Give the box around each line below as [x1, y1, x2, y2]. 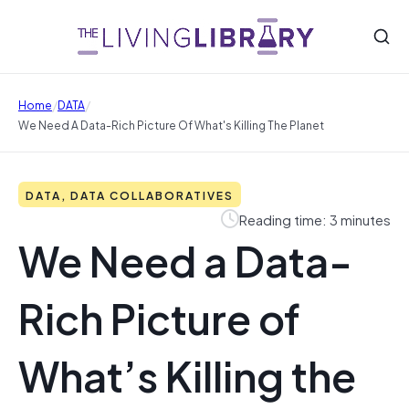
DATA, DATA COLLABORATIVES [26, 185, 234, 204]
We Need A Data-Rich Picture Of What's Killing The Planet [18, 115, 324, 133]
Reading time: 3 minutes [239, 207, 391, 230]
